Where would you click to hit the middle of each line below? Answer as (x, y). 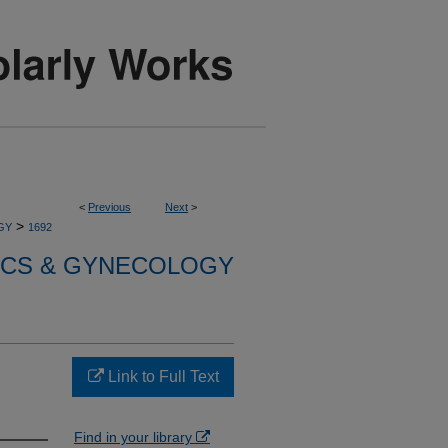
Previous (109, 207)
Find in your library (135, 437)
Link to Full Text (161, 376)
